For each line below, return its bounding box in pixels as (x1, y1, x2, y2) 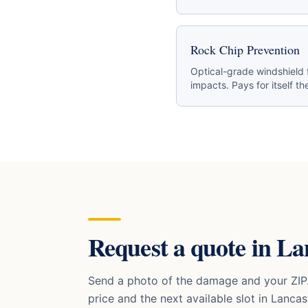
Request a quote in (88, 229, 276, 265)
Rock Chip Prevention (190, 41, 300, 58)
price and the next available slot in (88, 291, 271, 305)
